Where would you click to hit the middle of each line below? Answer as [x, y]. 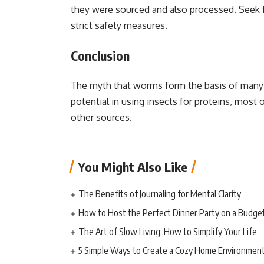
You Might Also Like [133, 167]
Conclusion [100, 55]
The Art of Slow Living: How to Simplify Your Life [168, 232]
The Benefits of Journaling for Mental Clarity [162, 194]
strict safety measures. [119, 25]
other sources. [101, 117]
